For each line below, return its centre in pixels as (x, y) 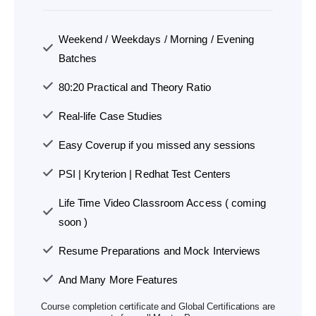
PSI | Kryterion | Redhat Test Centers (145, 174)
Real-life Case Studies (110, 116)
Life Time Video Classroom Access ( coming (162, 203)
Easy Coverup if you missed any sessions (157, 145)
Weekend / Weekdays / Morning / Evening (156, 39)
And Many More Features (118, 280)
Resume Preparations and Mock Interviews (159, 251)
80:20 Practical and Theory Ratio (134, 87)
